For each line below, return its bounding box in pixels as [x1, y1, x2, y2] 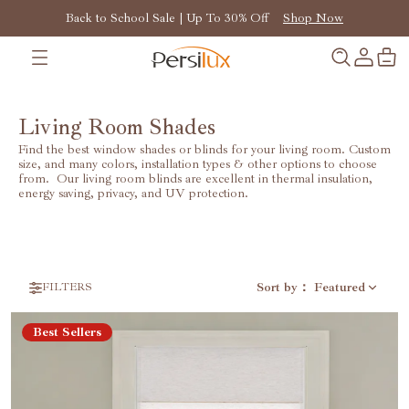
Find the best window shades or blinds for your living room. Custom [18, 142, 391, 157]
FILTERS [42, 280, 92, 294]
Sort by [257, 279, 298, 295]
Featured [314, 279, 365, 295]
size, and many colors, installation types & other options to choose [18, 156, 377, 172]
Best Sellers [33, 324, 101, 340]
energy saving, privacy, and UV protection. [18, 185, 248, 201]
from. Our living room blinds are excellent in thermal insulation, [18, 171, 372, 186]
